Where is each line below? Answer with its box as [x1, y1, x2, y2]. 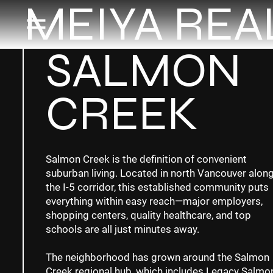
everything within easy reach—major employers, [45, 195, 263, 208]
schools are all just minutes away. [45, 223, 199, 236]
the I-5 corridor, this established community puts [45, 181, 269, 194]
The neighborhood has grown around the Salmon [45, 251, 269, 264]
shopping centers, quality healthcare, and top [45, 209, 251, 222]
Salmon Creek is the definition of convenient [45, 153, 247, 166]
